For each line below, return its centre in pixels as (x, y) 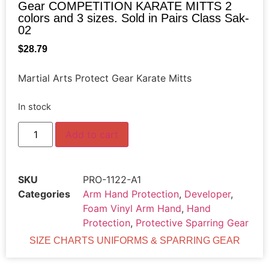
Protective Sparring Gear (192, 223)
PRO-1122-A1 (112, 180)
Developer (207, 194)
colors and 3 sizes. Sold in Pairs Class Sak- (134, 18)
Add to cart (92, 135)
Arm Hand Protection (131, 194)
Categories (44, 194)
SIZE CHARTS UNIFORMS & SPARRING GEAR (134, 241)
